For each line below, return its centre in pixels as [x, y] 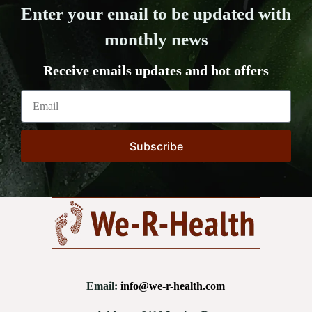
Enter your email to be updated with [156, 14]
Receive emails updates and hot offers [156, 71]
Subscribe [156, 146]
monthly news [156, 40]
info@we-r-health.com [173, 286]
